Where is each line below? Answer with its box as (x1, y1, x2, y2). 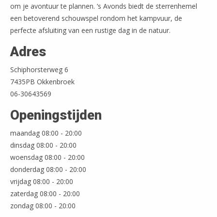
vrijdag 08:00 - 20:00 (10, 177, 74, 186)
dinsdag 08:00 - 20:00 (10, 140, 77, 150)
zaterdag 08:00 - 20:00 (10, 189, 80, 199)
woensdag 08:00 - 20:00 (10, 153, 85, 162)
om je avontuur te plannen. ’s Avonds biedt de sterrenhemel (10, 1, 198, 11)
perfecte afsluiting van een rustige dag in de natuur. (10, 26, 171, 35)
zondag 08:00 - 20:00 (10, 201, 76, 211)
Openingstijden (10, 108, 102, 124)
